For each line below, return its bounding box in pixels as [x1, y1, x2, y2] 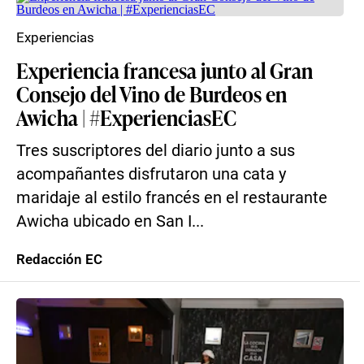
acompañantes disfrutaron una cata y [16, 165, 286, 184]
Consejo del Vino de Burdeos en [16, 79, 287, 108]
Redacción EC [16, 251, 102, 267]
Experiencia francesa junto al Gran [16, 55, 313, 84]
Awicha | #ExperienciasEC [16, 102, 236, 132]
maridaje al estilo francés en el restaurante [16, 188, 327, 207]
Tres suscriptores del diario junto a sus [16, 141, 295, 160]
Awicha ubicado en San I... [16, 212, 204, 231]
